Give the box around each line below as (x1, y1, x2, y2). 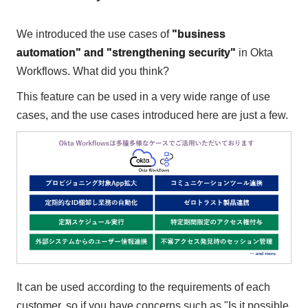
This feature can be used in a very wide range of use (16, 91, 270, 103)
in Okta (235, 47, 273, 59)
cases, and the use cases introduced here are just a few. (16, 109, 288, 122)
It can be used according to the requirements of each (16, 281, 270, 294)
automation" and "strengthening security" (16, 47, 236, 59)
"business (171, 28, 225, 41)
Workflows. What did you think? (16, 65, 169, 78)
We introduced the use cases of (16, 28, 172, 41)
